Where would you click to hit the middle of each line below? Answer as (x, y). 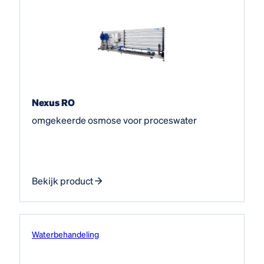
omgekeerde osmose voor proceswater (114, 120)
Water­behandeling (65, 234)
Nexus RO (53, 102)
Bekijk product (62, 180)
